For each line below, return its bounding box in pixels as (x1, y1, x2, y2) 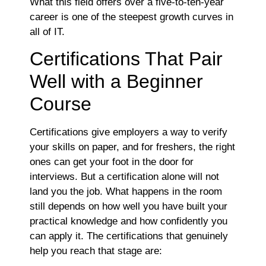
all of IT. (30, 26, 68, 38)
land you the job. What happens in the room (30, 186, 222, 198)
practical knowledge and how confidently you (30, 216, 227, 227)
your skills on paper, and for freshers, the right (30, 141, 235, 153)
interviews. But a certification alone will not (30, 171, 219, 183)
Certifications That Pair (30, 48, 223, 70)
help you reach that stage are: (30, 245, 168, 257)
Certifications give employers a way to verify (30, 126, 227, 138)
